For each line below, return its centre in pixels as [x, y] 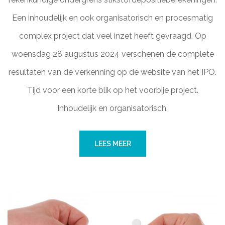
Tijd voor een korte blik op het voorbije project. [113, 90]
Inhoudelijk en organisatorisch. [113, 108]
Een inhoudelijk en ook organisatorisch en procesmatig [113, 18]
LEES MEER [113, 144]
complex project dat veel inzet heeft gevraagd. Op [113, 36]
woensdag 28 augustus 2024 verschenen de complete [113, 54]
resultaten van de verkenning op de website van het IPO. [113, 72]
